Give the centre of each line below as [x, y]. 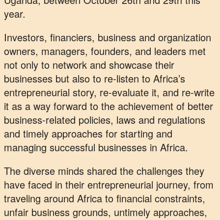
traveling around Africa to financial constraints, [105, 198]
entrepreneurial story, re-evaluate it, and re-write [109, 92]
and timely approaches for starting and [88, 134]
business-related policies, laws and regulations [105, 120]
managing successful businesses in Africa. [96, 147]
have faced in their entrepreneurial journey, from [109, 185]
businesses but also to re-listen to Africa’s [95, 79]
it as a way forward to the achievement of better [109, 106]
